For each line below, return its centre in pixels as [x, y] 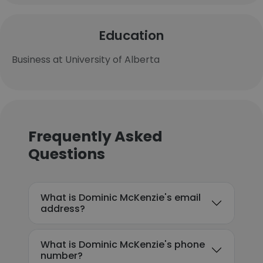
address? [63, 209]
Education [131, 36]
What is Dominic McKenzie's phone [123, 245]
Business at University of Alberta [86, 60]
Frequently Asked [95, 136]
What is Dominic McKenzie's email [121, 198]
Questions [67, 154]
